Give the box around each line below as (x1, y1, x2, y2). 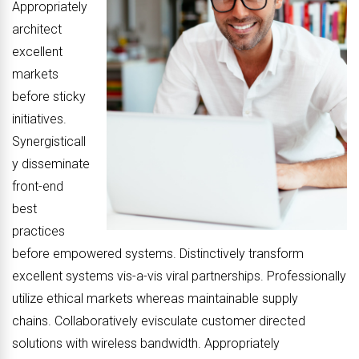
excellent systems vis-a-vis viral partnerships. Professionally (12, 268, 346, 284)
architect (12, 21, 62, 37)
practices (12, 223, 65, 239)
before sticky (12, 88, 86, 104)
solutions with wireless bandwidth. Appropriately (12, 335, 280, 351)
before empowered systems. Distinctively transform (12, 245, 304, 261)
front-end (12, 178, 63, 194)
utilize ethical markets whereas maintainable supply (12, 290, 298, 306)
